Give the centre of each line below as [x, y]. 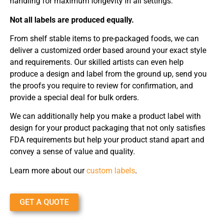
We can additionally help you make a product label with [105, 116]
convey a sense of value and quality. [72, 152]
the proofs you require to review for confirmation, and [101, 86]
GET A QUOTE [44, 202]
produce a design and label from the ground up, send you [108, 74]
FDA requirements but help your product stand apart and [107, 140]
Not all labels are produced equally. [72, 20]
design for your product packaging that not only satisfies [108, 128]
